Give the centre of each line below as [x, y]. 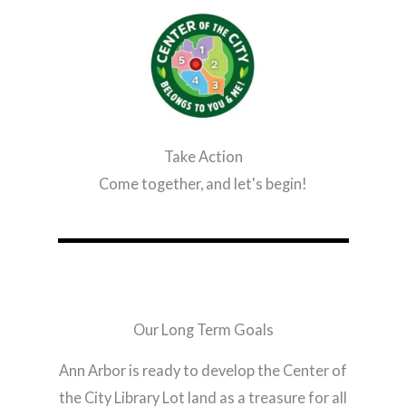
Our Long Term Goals [203, 329]
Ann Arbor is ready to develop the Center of [203, 370]
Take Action [203, 156]
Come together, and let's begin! [203, 183]
